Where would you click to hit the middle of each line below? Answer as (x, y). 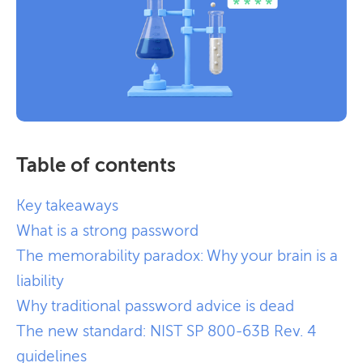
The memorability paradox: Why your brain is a (177, 255)
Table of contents (96, 164)
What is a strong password (107, 230)
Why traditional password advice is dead (155, 305)
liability (40, 280)
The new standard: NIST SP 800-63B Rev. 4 (166, 331)
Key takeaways (67, 205)
